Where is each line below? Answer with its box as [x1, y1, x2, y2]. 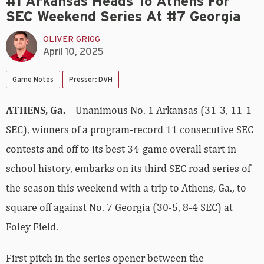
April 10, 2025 [43, 47, 104, 57]
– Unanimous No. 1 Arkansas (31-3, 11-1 [68, 103, 252, 116]
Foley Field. [6, 220, 58, 233]
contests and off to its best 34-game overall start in [6, 142, 236, 155]
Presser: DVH [69, 75, 113, 83]
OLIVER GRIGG [43, 35, 100, 44]
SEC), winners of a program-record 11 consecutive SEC [6, 123, 253, 136]
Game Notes [12, 75, 54, 83]
